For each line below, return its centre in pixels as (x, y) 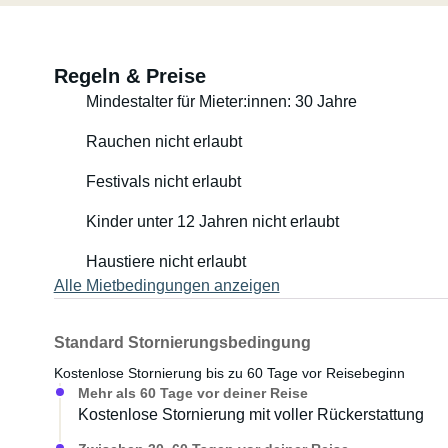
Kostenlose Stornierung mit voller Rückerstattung (250, 414)
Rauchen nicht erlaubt (163, 141)
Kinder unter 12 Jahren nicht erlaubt (212, 221)
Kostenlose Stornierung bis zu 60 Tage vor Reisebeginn (229, 373)
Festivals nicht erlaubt (163, 181)
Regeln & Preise (129, 76)
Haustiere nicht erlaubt (165, 261)
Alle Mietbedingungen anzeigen (166, 285)
